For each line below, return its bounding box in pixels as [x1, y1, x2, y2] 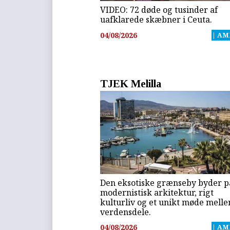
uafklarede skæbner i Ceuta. [100, 14, 213, 26]
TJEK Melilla [100, 77, 162, 89]
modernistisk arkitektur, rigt [100, 186, 214, 198]
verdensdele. [100, 206, 151, 218]
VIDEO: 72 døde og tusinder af [100, 4, 218, 16]
